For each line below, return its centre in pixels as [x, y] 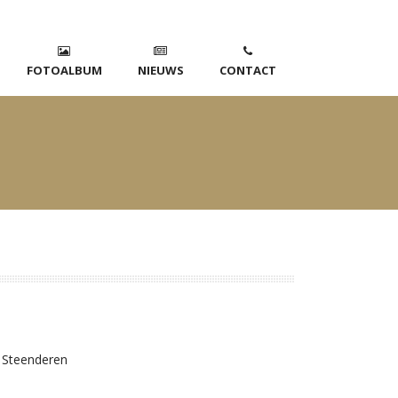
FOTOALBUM [64, 70]
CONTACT [247, 70]
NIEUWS [160, 70]
